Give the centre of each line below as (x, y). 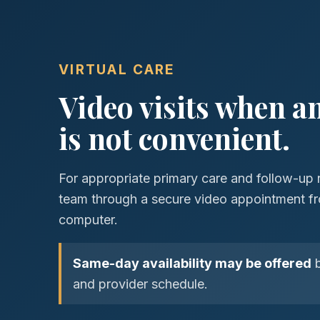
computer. (88, 220)
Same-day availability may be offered (192, 264)
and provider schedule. (140, 284)
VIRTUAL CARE (117, 70)
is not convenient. (174, 138)
